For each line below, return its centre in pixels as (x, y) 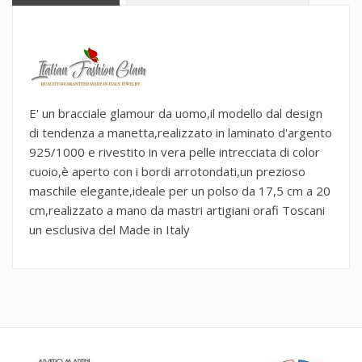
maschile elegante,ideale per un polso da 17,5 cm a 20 (180, 190)
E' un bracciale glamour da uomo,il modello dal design (176, 113)
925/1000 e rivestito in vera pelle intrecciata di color (175, 152)
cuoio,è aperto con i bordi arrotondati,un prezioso (167, 171)
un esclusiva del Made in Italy (109, 229)
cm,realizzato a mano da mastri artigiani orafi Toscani (177, 210)
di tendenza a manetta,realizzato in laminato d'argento (181, 132)
